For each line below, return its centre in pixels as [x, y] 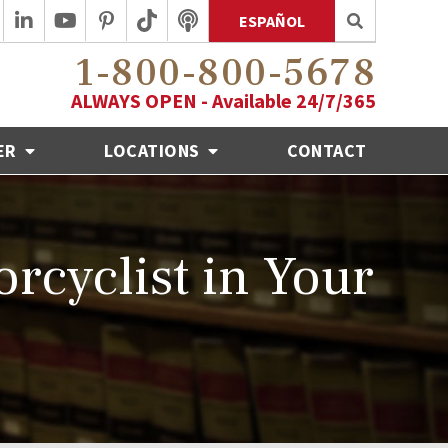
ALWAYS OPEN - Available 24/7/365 [223, 100]
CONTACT [327, 150]
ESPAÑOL [272, 21]
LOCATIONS [154, 150]
